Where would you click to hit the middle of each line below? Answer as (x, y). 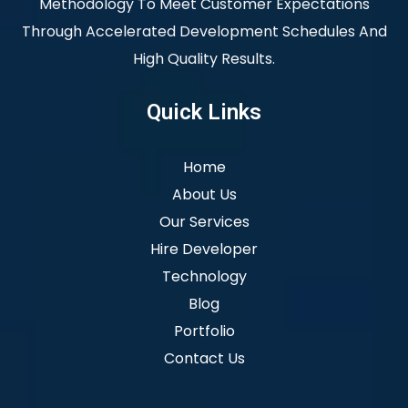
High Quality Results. (204, 59)
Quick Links (204, 112)
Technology (204, 277)
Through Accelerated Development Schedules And (204, 32)
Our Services (204, 222)
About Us (204, 195)
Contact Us (204, 359)
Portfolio (204, 331)
